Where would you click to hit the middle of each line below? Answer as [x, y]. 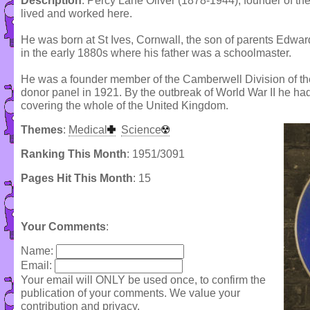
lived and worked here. [76, 14]
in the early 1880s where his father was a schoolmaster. [156, 53]
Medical [88, 130]
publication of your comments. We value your [130, 293]
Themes [42, 130]
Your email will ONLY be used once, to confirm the [143, 280]
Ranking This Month [74, 154]
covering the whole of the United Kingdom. [125, 106]
